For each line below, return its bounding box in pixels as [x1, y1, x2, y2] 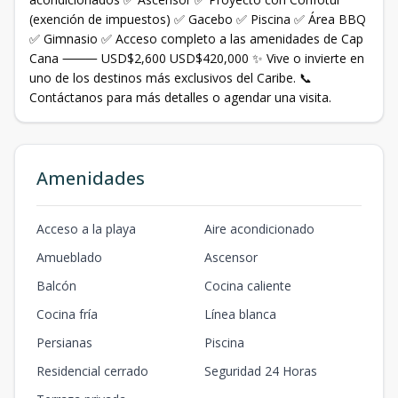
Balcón [36, 277, 76, 294]
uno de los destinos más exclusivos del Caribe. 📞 [29, 69, 312, 86]
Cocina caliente [204, 277, 291, 294]
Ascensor [204, 249, 258, 266]
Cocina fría [36, 306, 98, 322]
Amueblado [36, 249, 102, 266]
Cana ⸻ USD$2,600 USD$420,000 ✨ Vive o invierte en [29, 50, 364, 67]
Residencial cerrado [36, 362, 148, 379]
